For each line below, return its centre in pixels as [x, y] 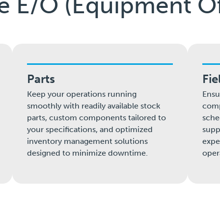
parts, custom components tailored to [97, 118]
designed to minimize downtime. [88, 153]
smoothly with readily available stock [94, 106]
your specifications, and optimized [90, 130]
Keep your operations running [82, 94]
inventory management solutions [88, 141]
